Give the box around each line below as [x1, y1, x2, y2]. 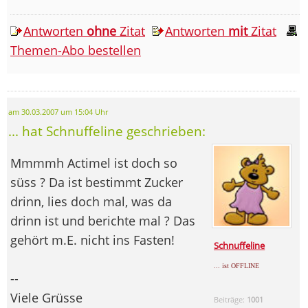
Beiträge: [214, 294, 247, 305]
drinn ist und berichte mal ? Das [10, 212, 195, 229]
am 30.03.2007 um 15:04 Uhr [8, 107, 108, 117]
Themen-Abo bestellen [10, 41, 141, 58]
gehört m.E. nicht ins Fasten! [10, 231, 175, 248]
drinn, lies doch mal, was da [10, 192, 172, 210]
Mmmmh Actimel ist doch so [10, 154, 177, 171]
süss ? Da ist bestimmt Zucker [10, 173, 183, 190]
